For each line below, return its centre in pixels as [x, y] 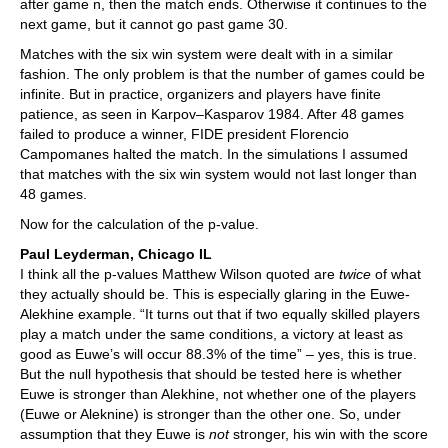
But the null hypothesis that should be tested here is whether [211, 374]
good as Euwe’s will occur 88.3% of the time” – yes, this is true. [218, 354]
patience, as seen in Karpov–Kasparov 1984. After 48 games [212, 114]
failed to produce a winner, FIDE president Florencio [184, 134]
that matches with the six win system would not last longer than [218, 174]
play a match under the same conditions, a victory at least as [211, 334]
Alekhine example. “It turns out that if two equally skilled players [220, 314]
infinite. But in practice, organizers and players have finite [200, 94]
